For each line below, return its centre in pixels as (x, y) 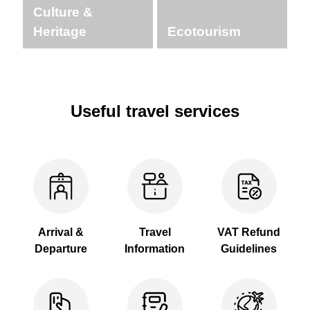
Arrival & (61, 232)
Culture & (63, 12)
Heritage (60, 32)
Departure (61, 249)
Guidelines (249, 249)
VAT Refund (249, 232)
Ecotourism (204, 32)
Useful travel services (155, 111)
